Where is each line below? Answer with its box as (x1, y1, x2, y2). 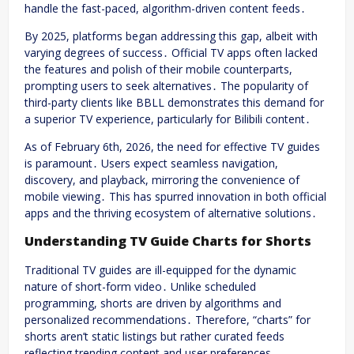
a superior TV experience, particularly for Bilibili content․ (24, 111, 311, 127)
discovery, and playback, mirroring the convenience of (24, 172, 299, 188)
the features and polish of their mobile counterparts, (24, 62, 292, 77)
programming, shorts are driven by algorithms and (24, 295, 281, 311)
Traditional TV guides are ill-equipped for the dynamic (24, 262, 296, 277)
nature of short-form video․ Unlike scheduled (24, 278, 256, 294)
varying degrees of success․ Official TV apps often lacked (24, 45, 318, 61)
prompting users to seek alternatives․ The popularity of (24, 78, 308, 94)
